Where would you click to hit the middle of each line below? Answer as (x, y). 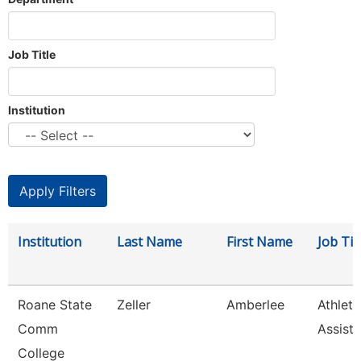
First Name (259, 242)
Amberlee (255, 305)
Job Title (32, 54)
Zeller (134, 305)
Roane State (55, 305)
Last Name (149, 242)
